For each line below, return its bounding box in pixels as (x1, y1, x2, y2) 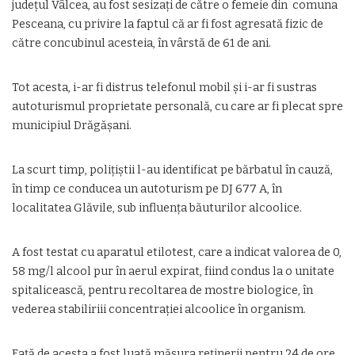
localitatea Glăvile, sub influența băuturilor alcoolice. (12, 201, 302, 215)
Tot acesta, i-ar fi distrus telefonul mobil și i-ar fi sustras (12, 81, 317, 94)
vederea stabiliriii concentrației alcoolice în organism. (12, 303, 306, 316)
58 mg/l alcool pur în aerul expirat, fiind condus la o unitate (12, 265, 334, 278)
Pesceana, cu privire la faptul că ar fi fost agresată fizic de (12, 17, 323, 31)
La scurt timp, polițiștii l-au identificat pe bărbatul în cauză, (12, 163, 333, 177)
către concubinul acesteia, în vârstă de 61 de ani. (12, 36, 271, 50)
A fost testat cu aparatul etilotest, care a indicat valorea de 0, (12, 246, 342, 259)
